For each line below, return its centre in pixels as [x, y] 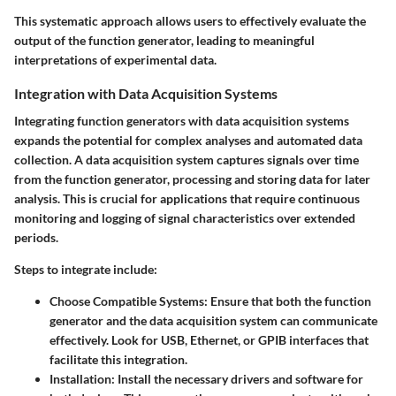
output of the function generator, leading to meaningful [164, 40]
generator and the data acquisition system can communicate [213, 320]
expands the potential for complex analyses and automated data [188, 140]
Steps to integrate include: [86, 269]
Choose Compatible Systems [127, 301]
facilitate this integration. [118, 359]
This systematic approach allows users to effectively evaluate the [190, 20]
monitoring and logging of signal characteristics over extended [185, 217]
